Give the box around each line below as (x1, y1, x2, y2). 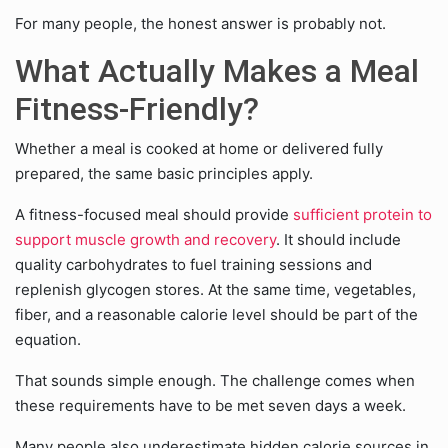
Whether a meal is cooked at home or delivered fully (15, 139, 383, 158)
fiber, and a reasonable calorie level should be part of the (15, 305, 418, 324)
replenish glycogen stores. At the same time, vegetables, (15, 280, 416, 299)
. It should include (276, 230, 401, 249)
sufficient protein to (293, 205, 432, 224)
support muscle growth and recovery (15, 230, 276, 249)
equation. (15, 330, 81, 349)
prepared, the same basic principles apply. (15, 164, 313, 183)
